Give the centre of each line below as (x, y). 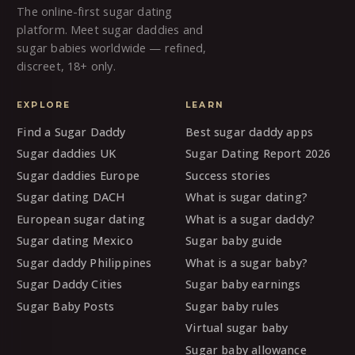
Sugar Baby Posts (66, 306)
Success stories (228, 175)
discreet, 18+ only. (66, 66)
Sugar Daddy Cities (70, 284)
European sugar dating (81, 219)
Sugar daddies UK (67, 154)
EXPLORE (44, 105)
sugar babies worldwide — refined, (112, 48)
